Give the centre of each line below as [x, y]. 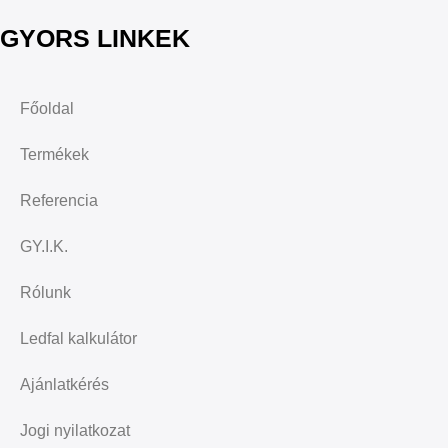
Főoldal [47, 109]
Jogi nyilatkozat [75, 431]
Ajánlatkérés [64, 385]
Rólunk [45, 293]
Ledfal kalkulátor [78, 339]
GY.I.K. [44, 247]
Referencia [59, 201]
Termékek [54, 155]
